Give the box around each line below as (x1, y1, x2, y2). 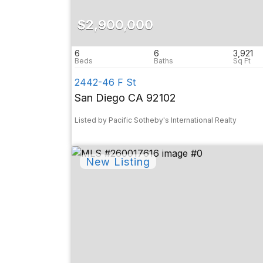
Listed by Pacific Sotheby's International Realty (75, 116, 237, 124)
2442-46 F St (75, 76, 136, 88)
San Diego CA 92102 (75, 92, 176, 104)
